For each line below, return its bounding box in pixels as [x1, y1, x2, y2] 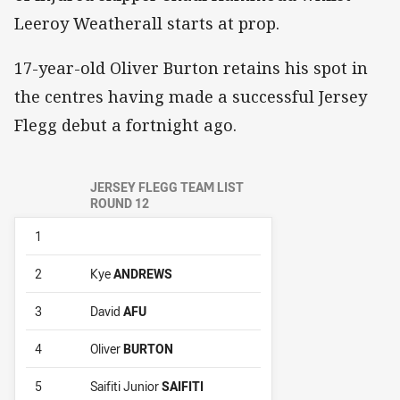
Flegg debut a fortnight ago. [14, 113, 237, 136]
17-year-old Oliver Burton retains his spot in [14, 56, 368, 79]
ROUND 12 [90, 194, 149, 212]
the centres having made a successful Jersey [14, 85, 367, 107]
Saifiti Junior [90, 377, 162, 395]
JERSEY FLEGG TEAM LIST [90, 178, 244, 196]
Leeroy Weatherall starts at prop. [14, 12, 279, 34]
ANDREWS [113, 264, 172, 282]
